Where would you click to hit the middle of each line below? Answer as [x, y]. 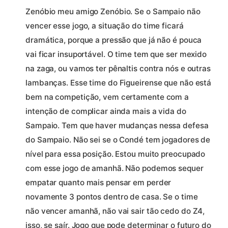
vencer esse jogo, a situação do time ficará [105, 25]
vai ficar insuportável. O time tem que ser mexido [116, 54]
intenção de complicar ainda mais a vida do [106, 111]
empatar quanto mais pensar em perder [98, 182]
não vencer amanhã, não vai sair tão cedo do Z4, [115, 211]
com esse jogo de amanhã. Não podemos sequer [115, 168]
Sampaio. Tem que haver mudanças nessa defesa [117, 125]
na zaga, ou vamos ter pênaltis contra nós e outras [118, 68]
